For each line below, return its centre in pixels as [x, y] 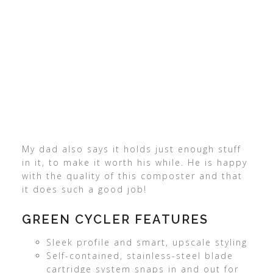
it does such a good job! [84, 190]
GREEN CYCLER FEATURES [115, 220]
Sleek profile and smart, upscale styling [147, 243]
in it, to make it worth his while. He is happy [134, 163]
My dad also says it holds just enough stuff [131, 149]
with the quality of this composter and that [132, 176]
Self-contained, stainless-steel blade [140, 256]
